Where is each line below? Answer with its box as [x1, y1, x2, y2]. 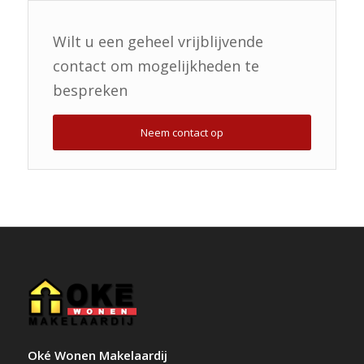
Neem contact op [140, 125, 223, 141]
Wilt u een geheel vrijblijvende [52, 32, 263, 52]
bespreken [52, 80, 128, 101]
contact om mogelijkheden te [52, 56, 259, 76]
